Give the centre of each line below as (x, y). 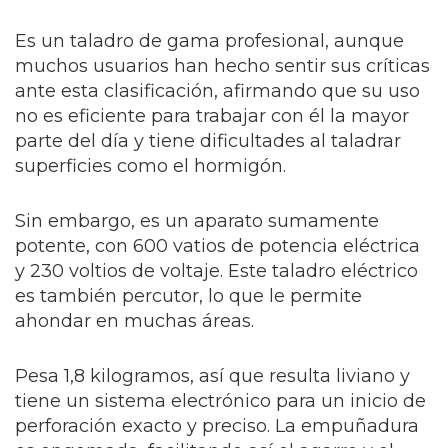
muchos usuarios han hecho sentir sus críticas (222, 65)
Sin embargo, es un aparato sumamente (197, 220)
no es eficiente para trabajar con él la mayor (212, 115)
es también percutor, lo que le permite (188, 295)
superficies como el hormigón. (150, 165)
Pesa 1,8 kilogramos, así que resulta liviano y (212, 375)
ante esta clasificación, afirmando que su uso (217, 90)
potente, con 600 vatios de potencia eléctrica (217, 245)
